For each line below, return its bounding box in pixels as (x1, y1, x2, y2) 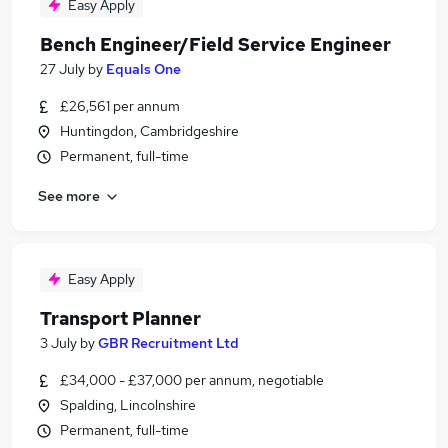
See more (38, 186, 100, 205)
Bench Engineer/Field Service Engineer (40, 33, 391, 56)
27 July (40, 60, 85, 78)
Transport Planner (40, 307, 201, 330)
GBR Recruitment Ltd (98, 334, 239, 352)
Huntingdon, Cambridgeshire (60, 122, 239, 140)
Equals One (106, 60, 181, 78)
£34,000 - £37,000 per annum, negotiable (60, 371, 324, 389)
